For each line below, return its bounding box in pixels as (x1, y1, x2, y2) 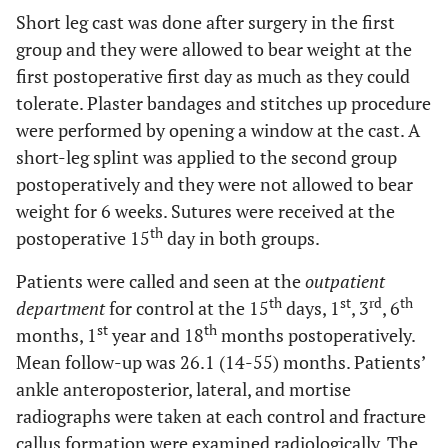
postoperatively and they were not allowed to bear (16, 172, 413, 196)
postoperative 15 (16, 226, 150, 250)
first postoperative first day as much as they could (16, 64, 410, 88)
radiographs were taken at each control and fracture (16, 404, 426, 428)
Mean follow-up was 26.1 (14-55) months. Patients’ (16, 350, 425, 374)
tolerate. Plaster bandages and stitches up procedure (16, 91, 431, 115)
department (16, 296, 105, 320)
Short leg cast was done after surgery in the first (16, 10, 395, 34)
